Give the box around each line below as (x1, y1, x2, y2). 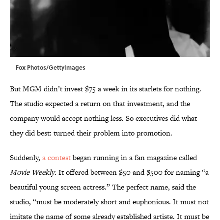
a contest (42, 152, 71, 163)
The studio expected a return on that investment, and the (10, 98, 190, 109)
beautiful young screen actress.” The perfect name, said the (10, 182, 196, 192)
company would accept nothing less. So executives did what (10, 113, 197, 124)
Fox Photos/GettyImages (16, 63, 85, 72)
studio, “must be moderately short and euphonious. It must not (10, 196, 209, 207)
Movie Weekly (10, 167, 55, 178)
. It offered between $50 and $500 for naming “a (55, 167, 209, 178)
